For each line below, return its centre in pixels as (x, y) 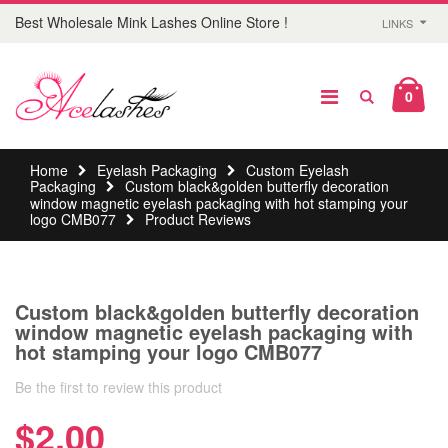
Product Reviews (197, 219)
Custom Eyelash (297, 170)
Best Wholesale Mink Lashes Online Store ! (151, 22)
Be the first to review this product (118, 387)
